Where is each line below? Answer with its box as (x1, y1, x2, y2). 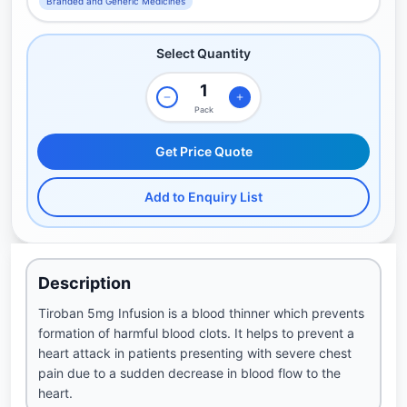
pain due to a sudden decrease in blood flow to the (38, 365, 341, 381)
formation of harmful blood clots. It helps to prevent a (38, 325, 354, 341)
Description (38, 273, 131, 293)
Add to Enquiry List (144, 189, 263, 204)
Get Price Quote (154, 144, 253, 159)
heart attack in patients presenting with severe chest (38, 345, 352, 361)
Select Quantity (156, 45, 251, 61)
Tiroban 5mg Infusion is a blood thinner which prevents (38, 305, 364, 321)
